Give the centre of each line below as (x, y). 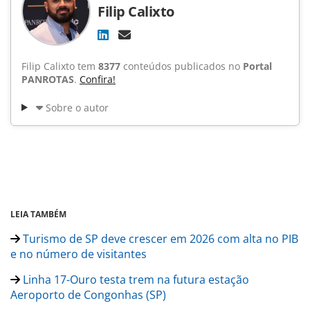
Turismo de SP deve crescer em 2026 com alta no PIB (159, 238)
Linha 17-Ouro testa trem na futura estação (135, 279)
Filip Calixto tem (60, 66)
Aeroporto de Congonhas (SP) (88, 294)
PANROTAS (48, 79)
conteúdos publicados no (182, 66)
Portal (257, 66)
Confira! (98, 79)
